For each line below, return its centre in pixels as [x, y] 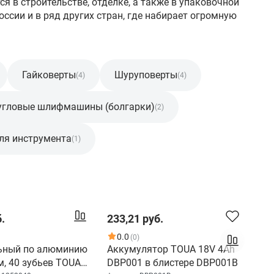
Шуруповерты [146, 75]
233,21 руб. [135, 219]
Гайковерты [49, 75]
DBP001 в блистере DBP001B [172, 263]
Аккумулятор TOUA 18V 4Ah [171, 249]
